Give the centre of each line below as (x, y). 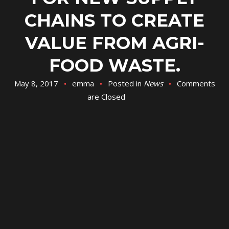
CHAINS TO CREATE (114, 20)
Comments (196, 83)
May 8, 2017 (36, 83)
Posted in (125, 83)
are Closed (106, 97)
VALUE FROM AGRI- (114, 43)
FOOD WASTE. (114, 65)
